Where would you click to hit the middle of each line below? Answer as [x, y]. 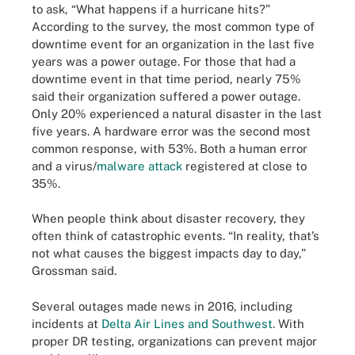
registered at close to [244, 166]
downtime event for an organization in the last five [173, 44]
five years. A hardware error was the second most [171, 131]
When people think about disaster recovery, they [168, 218]
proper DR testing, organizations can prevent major [174, 341]
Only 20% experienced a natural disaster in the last [177, 113]
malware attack [139, 166]
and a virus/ [64, 166]
